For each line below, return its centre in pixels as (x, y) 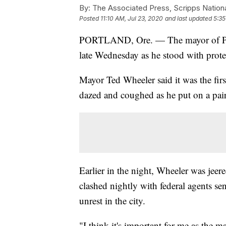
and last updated (188, 18)
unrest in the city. (112, 200)
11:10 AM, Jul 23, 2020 (132, 18)
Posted (90, 18)
